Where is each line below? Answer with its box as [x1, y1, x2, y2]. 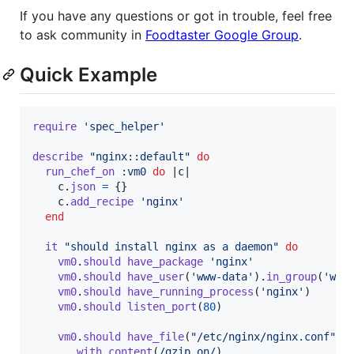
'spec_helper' [83, 119, 165, 133]
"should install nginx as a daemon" [64, 239, 279, 253]
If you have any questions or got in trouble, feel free [20, 8, 332, 24]
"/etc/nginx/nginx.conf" [190, 330, 336, 343]
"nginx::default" [89, 149, 190, 163]
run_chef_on [45, 164, 115, 178]
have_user [127, 269, 184, 283]
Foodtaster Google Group [145, 27, 299, 43]
